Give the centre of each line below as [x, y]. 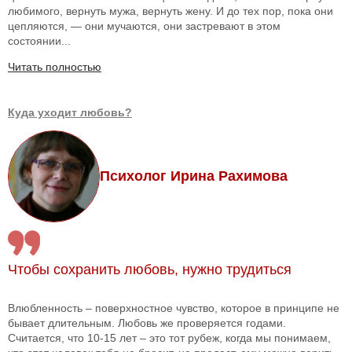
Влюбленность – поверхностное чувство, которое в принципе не [174, 308]
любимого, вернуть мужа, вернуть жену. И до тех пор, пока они [170, 11]
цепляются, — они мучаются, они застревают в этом [144, 26]
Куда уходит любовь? [70, 113]
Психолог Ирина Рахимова [194, 176]
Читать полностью [55, 67]
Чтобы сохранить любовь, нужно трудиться [150, 270]
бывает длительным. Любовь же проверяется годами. [147, 323]
